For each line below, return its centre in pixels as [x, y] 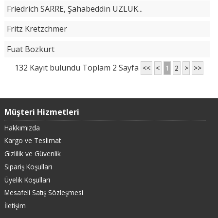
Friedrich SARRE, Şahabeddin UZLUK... [74, 9]
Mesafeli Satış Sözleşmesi [44, 193]
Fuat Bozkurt [30, 49]
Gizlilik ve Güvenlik [32, 154]
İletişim [15, 206]
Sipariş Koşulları [28, 166]
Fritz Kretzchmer [37, 29]
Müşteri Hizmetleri [42, 112]
